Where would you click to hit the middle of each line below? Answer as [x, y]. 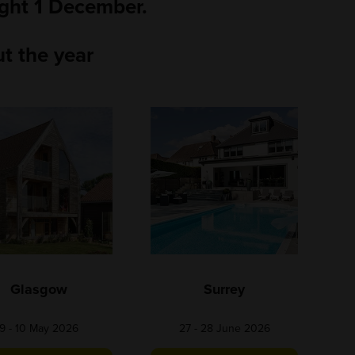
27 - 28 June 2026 [224, 328]
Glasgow [39, 289]
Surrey [224, 289]
